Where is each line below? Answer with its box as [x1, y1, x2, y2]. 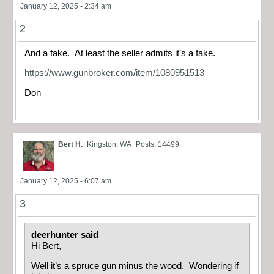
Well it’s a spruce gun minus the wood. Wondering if [31, 261, 239, 271]
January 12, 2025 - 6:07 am [20, 177, 111, 186]
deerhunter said [31, 230, 101, 240]
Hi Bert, [31, 241, 61, 251]
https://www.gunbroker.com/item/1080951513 [24, 68, 204, 78]
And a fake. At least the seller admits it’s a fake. [24, 48, 215, 58]
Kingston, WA [87, 140, 131, 149]
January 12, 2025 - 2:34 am [20, 1, 111, 10]
